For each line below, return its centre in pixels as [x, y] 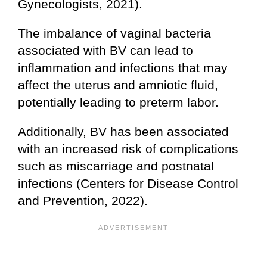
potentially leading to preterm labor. [118, 102]
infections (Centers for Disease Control [128, 183]
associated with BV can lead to [105, 50]
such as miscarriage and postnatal [116, 166]
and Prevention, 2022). [85, 200]
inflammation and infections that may [123, 67]
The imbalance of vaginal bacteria [114, 33]
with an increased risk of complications [128, 148]
